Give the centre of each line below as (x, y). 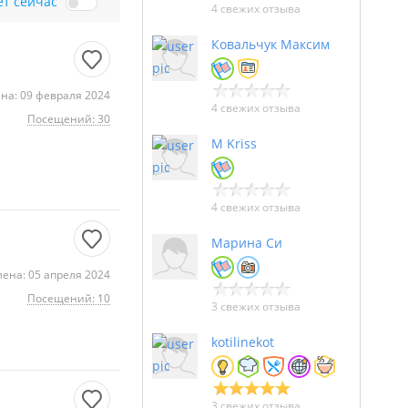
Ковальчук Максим (270, 44)
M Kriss (234, 143)
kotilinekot (243, 342)
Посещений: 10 (69, 298)
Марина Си (247, 243)
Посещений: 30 (69, 119)
